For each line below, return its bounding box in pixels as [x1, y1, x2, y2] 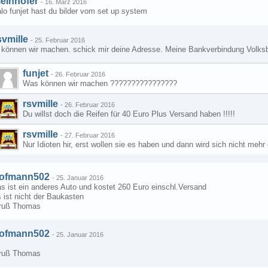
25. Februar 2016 [35, 36, 85, 44]
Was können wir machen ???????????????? [23, 79, 177, 88]
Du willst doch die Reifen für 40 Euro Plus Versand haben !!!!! [23, 109, 235, 118]
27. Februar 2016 [65, 132, 115, 139]
